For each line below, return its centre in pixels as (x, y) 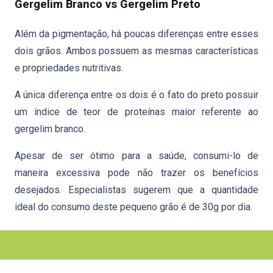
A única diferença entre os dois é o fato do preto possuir (136, 95)
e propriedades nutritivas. (69, 68)
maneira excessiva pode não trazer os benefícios (136, 173)
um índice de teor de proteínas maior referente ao (136, 112)
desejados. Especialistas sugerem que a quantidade (136, 190)
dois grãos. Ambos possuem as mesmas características (136, 51)
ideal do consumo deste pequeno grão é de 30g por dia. (133, 207)
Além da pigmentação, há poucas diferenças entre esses (136, 34)
